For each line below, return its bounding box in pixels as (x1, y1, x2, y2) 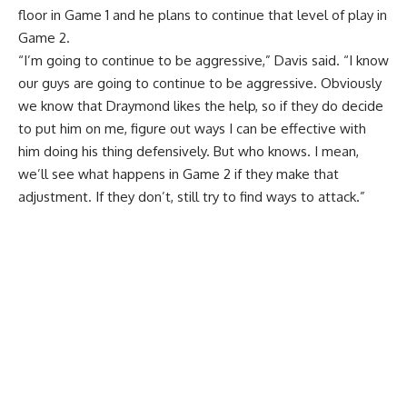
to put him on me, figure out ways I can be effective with (18, 120, 366, 138)
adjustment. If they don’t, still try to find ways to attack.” (18, 188, 365, 206)
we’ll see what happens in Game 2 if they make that (18, 165, 339, 184)
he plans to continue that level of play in (139, 6, 387, 25)
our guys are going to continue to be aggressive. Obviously (18, 74, 382, 93)
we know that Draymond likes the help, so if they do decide (18, 97, 383, 115)
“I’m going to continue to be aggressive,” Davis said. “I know (18, 52, 389, 70)
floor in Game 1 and (18, 6, 139, 25)
